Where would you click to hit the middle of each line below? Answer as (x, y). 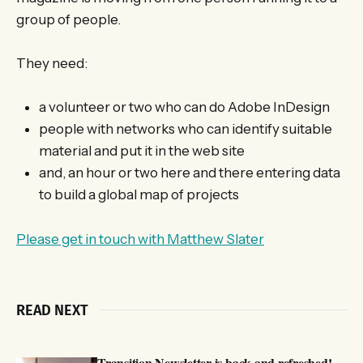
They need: (52, 64)
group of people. (68, 19)
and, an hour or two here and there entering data (190, 173)
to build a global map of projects (139, 195)
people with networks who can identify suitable (186, 129)
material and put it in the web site (142, 151)
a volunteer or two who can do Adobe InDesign (184, 107)
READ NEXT (52, 310)
